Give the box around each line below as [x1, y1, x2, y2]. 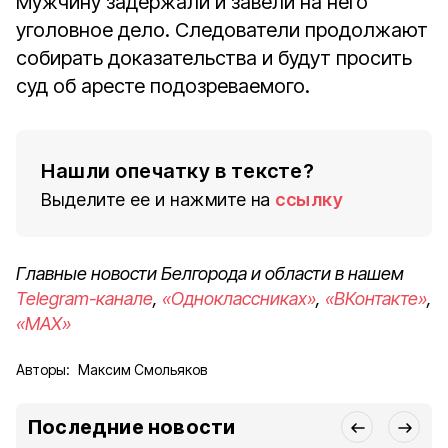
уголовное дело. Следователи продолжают [16, 18, 428, 42]
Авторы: [16, 361, 70, 378]
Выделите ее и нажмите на [41, 189, 271, 210]
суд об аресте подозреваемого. [16, 74, 310, 98]
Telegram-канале [16, 288, 153, 309]
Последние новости [28, 415, 236, 439]
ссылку [275, 189, 343, 210]
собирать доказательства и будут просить [16, 46, 412, 70]
